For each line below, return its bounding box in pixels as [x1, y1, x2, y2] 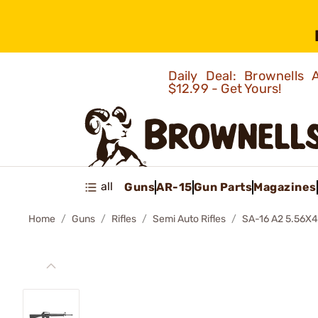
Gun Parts [193, 180, 252, 194]
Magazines [253, 180, 317, 194]
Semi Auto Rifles [153, 213, 226, 225]
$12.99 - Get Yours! [168, 81, 285, 97]
